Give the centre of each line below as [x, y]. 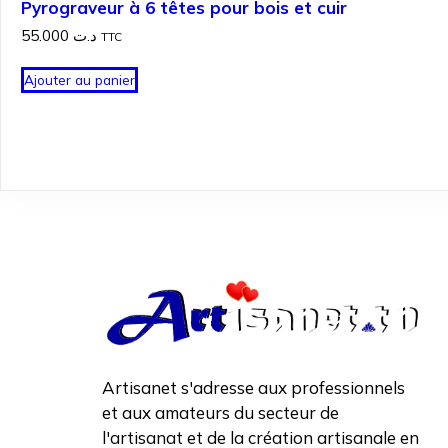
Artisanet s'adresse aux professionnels [253, 388]
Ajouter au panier [79, 80]
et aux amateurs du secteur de [220, 413]
